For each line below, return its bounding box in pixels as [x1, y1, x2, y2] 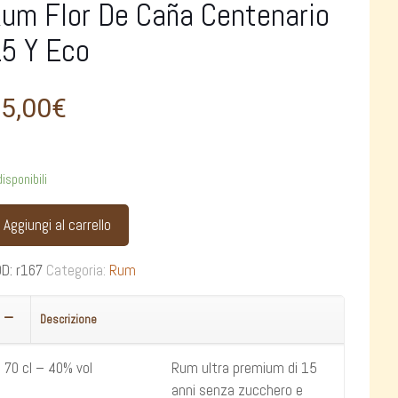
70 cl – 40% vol [4, 358, 93, 378]
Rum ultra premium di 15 [171, 358, 318, 378]
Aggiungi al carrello [4, 215, 112, 235]
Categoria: [46, 260, 110, 280]
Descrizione [40, 312, 98, 327]
